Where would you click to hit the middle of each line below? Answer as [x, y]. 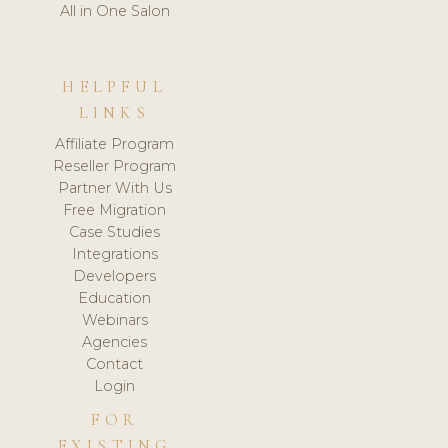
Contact [115, 364]
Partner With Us [114, 188]
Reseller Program [115, 166]
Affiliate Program [115, 144]
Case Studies [115, 232]
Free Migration [115, 210]
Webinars [114, 320]
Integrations [114, 254]
